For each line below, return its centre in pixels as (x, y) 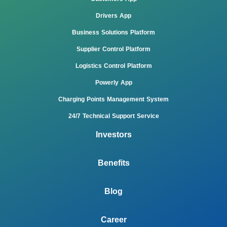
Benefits (113, 163)
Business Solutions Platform (113, 33)
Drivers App (113, 16)
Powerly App (113, 83)
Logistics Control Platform (113, 66)
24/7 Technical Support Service (113, 116)
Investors (113, 135)
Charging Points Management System (113, 100)
